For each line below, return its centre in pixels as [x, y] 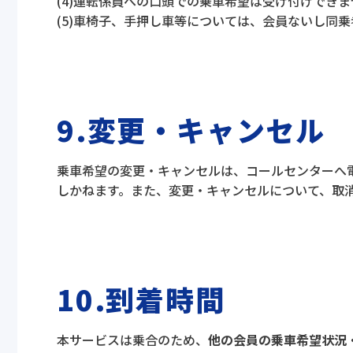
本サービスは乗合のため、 [132, 340]
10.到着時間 [141, 299]
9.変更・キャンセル [191, 129]
